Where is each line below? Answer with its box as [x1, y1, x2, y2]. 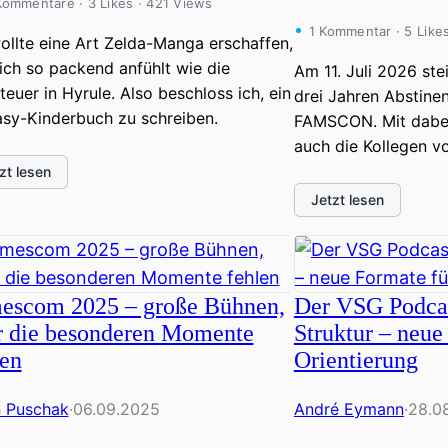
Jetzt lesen [310, 191, 384, 208]
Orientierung [293, 347, 418, 373]
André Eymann [293, 399, 404, 420]
